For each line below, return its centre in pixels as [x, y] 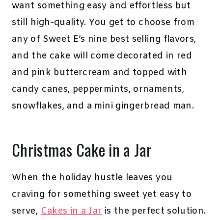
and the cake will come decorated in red [102, 56]
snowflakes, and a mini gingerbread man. [103, 106]
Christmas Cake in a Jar [84, 150]
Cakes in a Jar [71, 211]
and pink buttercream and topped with [99, 73]
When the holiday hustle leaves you [92, 178]
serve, [26, 211]
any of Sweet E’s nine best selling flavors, [104, 40]
